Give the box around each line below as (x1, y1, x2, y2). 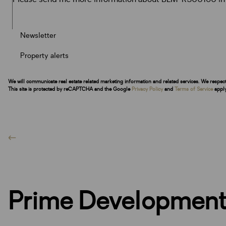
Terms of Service (175, 86, 213, 92)
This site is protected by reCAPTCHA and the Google (8, 86, 132, 92)
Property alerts (20, 50, 69, 61)
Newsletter (20, 30, 56, 40)
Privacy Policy (132, 86, 163, 92)
